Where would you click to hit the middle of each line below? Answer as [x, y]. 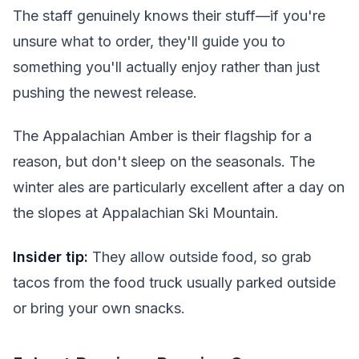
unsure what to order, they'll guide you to [149, 41]
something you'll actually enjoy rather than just [166, 67]
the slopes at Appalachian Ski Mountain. [146, 213]
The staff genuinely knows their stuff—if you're [169, 15]
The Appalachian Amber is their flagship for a [162, 136]
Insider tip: [50, 256]
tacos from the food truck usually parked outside [174, 282]
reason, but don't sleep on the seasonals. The [164, 162]
